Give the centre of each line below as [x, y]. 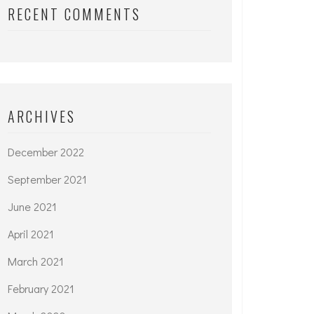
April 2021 [31, 234]
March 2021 [36, 261]
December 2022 [46, 152]
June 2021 [32, 206]
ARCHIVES [42, 116]
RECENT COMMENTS [74, 14]
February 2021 [41, 288]
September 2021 [47, 179]
